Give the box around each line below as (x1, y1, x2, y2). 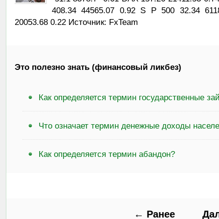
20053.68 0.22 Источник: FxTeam (14, 18, 138, 27)
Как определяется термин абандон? (39, 149, 175, 158)
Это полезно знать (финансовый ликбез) (14, 63, 181, 71)
